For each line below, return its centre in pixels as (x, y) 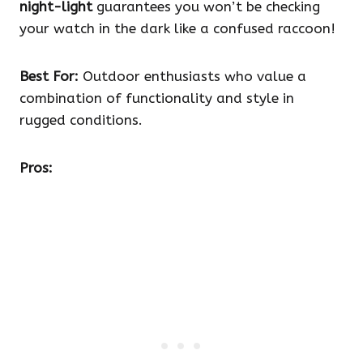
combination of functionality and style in (157, 98)
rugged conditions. (81, 120)
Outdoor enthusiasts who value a (192, 77)
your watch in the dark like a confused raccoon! (177, 29)
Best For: (49, 77)
